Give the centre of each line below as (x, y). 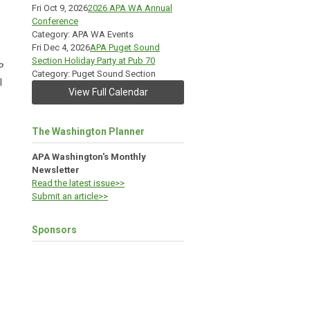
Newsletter (56, 170)
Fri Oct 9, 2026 (60, 8)
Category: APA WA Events (83, 34)
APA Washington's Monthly (89, 157)
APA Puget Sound (125, 47)
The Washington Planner (88, 131)
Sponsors (54, 230)
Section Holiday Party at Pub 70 (93, 61)
